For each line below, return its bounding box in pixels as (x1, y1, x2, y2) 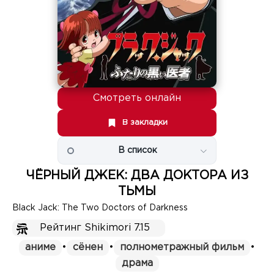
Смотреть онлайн (93, 94, 181, 103)
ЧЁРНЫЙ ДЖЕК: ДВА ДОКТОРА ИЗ (26, 170, 248, 181)
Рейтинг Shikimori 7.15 (40, 223, 150, 232)
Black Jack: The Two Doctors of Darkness (12, 204, 188, 212)
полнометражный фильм (120, 243, 244, 252)
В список (117, 146, 157, 154)
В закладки (122, 119, 168, 126)
